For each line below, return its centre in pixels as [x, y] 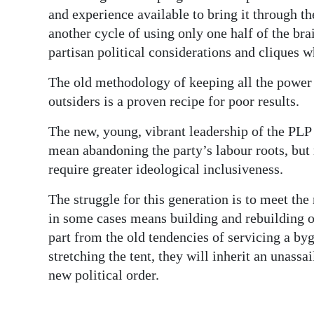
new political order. [104, 275]
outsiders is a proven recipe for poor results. [174, 101]
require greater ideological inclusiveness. [166, 169]
